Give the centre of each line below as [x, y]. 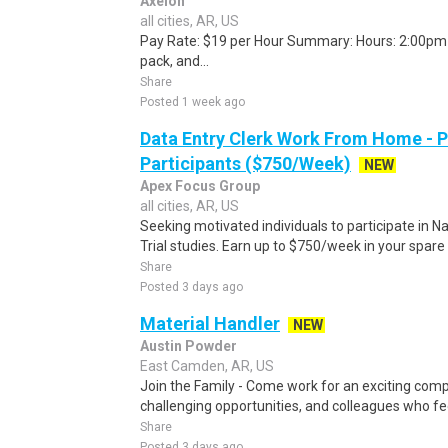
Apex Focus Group [200, 186]
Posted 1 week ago [192, 102]
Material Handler [210, 323]
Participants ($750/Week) [245, 163]
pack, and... [174, 61]
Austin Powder [188, 346]
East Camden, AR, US [207, 366]
